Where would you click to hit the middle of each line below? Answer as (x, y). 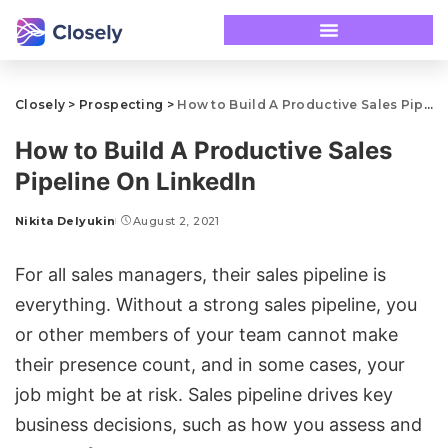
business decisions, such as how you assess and (218, 424)
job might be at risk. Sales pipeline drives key (204, 394)
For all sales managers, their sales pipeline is (200, 274)
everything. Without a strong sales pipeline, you (216, 304)
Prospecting (121, 104)
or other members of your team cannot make (206, 334)
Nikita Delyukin (65, 221)
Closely (40, 104)
